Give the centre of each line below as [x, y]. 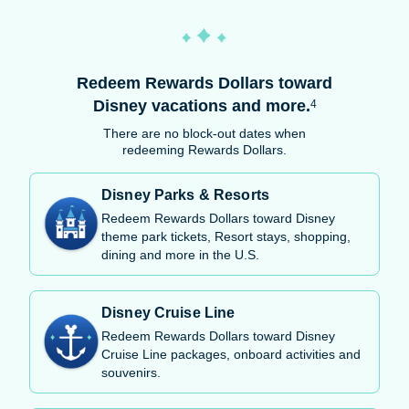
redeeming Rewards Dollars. [204, 150]
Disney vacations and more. [201, 106]
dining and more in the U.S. [180, 255]
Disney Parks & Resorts [185, 195]
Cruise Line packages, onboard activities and [231, 355]
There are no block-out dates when [204, 134]
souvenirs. [131, 373]
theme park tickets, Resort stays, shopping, [226, 237]
